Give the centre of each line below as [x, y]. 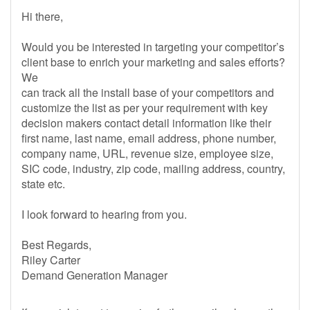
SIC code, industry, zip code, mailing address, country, [153, 168]
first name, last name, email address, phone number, [149, 138]
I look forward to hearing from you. [104, 214]
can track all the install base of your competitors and [148, 92]
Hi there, [44, 16]
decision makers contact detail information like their [146, 123]
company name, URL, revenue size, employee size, [147, 153]
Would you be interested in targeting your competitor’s [153, 47]
